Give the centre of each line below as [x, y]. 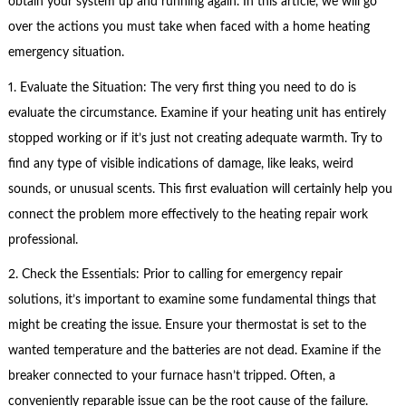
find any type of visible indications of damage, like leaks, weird [180, 164]
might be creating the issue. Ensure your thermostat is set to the [187, 326]
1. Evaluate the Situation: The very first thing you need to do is [182, 87]
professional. [43, 240]
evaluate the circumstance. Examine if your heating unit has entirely [197, 113]
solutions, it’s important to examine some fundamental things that [192, 300]
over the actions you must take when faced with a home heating [188, 28]
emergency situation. [66, 53]
